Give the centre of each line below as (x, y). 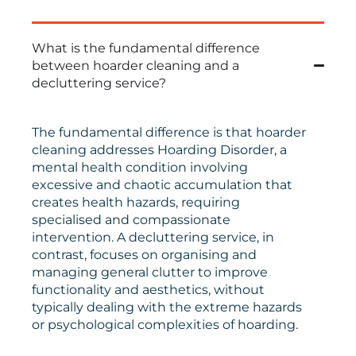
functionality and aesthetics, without (148, 289)
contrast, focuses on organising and (144, 254)
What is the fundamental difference (146, 48)
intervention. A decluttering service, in (153, 237)
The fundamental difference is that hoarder (169, 132)
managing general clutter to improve (150, 272)
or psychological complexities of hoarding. (165, 324)
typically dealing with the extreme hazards (167, 307)
